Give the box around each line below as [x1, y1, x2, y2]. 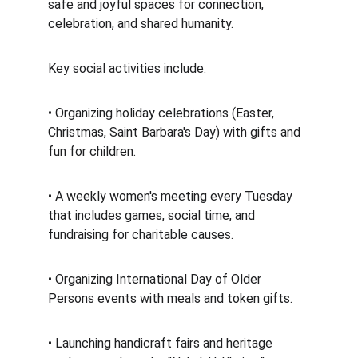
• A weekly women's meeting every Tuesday [48, 189, 296, 204]
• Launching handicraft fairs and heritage [48, 336, 276, 351]
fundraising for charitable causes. [48, 227, 237, 242]
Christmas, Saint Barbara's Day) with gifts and [48, 125, 304, 140]
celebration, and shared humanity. [48, 16, 237, 31]
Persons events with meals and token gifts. [48, 291, 296, 306]
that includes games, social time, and [48, 208, 258, 223]
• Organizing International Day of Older [48, 272, 265, 287]
